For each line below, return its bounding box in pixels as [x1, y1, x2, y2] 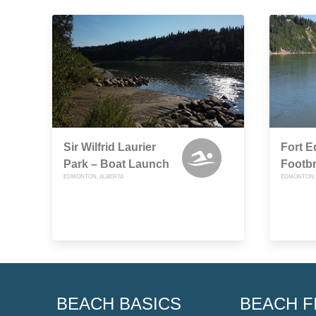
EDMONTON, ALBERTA [63, 174, 123, 181]
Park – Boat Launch [63, 158, 169, 171]
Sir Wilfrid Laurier [63, 141, 156, 154]
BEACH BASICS [56, 294, 181, 314]
